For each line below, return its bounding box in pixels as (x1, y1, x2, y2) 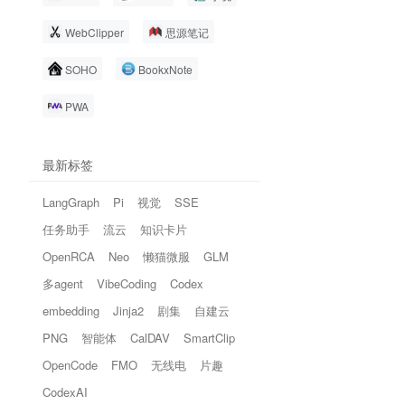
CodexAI (42, 383, 88, 401)
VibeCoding (97, 275, 156, 293)
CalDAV (130, 329, 170, 347)
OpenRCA (42, 248, 95, 266)
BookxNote (138, 61, 193, 78)
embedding (42, 302, 99, 320)
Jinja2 (113, 302, 144, 320)
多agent (42, 275, 83, 293)
